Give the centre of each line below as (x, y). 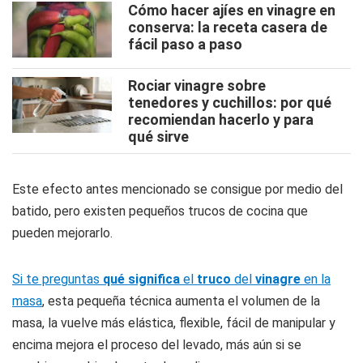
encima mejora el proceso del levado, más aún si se (157, 345)
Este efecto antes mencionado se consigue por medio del (177, 189)
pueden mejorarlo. (62, 233)
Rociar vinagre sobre (197, 85)
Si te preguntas (58, 279)
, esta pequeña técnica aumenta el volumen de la (181, 301)
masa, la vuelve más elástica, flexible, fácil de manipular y (174, 323)
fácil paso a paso (185, 44)
